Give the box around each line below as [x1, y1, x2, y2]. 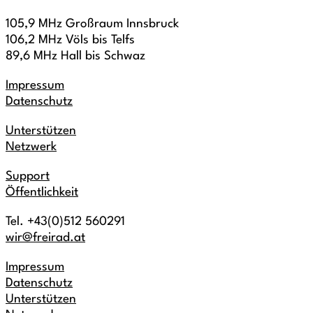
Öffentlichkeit [6, 187, 78, 198]
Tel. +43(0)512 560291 [6, 216, 125, 228]
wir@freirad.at [6, 232, 85, 244]
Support [6, 170, 50, 182]
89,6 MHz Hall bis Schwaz [6, 50, 145, 62]
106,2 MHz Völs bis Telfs [6, 34, 135, 46]
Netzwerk [6, 141, 57, 153]
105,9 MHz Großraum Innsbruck [6, 18, 179, 30]
